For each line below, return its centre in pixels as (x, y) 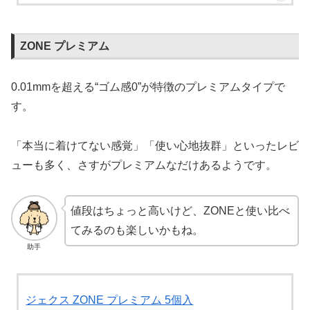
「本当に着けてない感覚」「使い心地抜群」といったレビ (155, 145)
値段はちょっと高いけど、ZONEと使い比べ (180, 210)
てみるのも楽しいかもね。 (137, 230)
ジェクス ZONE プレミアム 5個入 (110, 300)
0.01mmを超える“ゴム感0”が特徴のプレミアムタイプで (148, 87)
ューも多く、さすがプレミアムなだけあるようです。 (144, 165)
